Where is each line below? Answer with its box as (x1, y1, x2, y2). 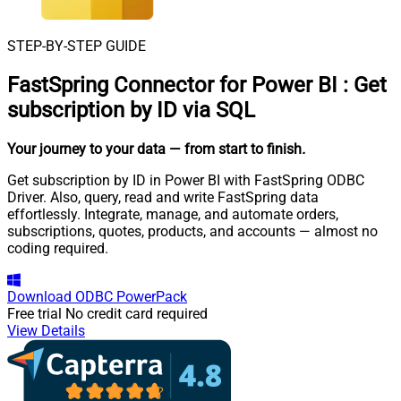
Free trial (7, 304, 62, 322)
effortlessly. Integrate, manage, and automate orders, (7, 205, 338, 223)
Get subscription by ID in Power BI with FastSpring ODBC (7, 171, 364, 189)
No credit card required (65, 304, 208, 322)
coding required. (7, 239, 108, 257)
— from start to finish (169, 140, 302, 158)
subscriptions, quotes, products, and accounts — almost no (7, 222, 378, 240)
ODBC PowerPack (75, 287, 187, 305)
